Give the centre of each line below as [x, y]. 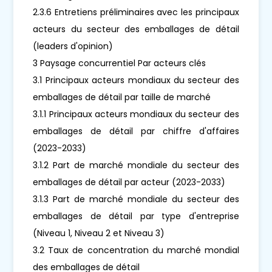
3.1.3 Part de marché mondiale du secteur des [136, 199]
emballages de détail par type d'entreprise [136, 216]
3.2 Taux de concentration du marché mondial [136, 250]
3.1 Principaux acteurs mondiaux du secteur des [136, 80]
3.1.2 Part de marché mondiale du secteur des [136, 165]
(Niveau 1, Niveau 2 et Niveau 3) [99, 233]
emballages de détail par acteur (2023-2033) [129, 182]
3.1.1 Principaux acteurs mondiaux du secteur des [136, 114]
